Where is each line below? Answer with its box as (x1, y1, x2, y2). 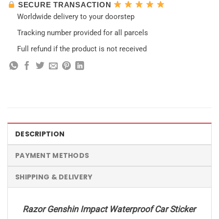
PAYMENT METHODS (15, 151, 89, 161)
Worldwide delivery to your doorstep (17, 12, 134, 21)
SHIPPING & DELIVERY (15, 172, 93, 182)
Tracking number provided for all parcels (17, 28, 148, 37)
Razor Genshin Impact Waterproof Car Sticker (22, 204, 196, 215)
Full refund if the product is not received (17, 44, 147, 53)
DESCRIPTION (15, 129, 65, 139)
